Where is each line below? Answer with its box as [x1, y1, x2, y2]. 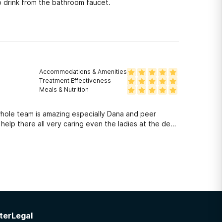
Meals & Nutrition [39, 86, 89, 93]
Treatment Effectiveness [39, 77, 111, 84]
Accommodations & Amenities [39, 68, 127, 75]
